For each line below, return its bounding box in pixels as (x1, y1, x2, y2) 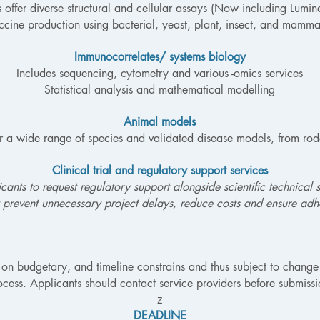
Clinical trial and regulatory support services (51, 163, 268, 178)
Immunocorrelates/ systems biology (74, 49, 246, 64)
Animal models (124, 114, 196, 129)
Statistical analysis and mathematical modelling (44, 82, 275, 97)
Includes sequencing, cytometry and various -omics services (16, 66, 303, 81)
